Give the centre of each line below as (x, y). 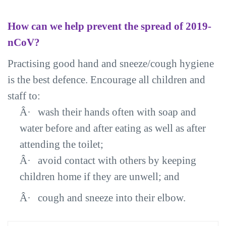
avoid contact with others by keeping (117, 160)
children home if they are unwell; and (100, 177)
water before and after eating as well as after (113, 128)
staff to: (24, 96)
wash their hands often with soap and (117, 112)
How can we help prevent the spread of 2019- (109, 26)
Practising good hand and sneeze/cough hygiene (111, 64)
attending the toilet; (62, 144)
